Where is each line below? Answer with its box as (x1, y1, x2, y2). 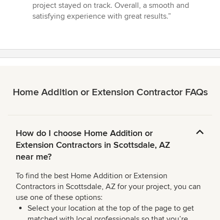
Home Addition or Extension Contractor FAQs (12, 86, 208, 99)
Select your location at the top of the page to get (27, 203, 194, 214)
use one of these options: (16, 192, 103, 203)
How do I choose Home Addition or (16, 128, 153, 139)
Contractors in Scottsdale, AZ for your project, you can (16, 182, 201, 192)
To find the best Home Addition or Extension (16, 171, 167, 181)
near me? (16, 151, 52, 163)
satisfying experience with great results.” (32, 11, 171, 22)
